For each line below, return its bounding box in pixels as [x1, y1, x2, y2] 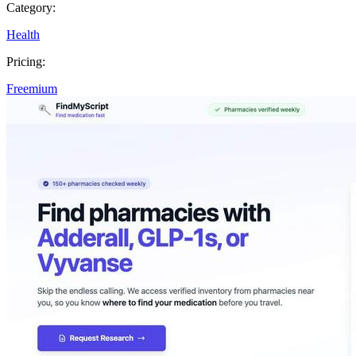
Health [6, 27, 40, 41]
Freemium [6, 81, 57, 95]
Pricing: [6, 54, 45, 68]
